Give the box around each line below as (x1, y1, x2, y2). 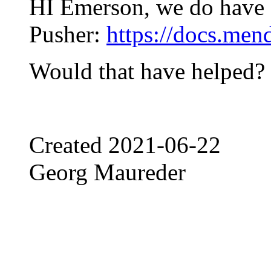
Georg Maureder (29, 158, 186, 185)
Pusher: (29, 21, 106, 47)
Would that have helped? (29, 57, 265, 84)
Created (29, 131, 108, 158)
